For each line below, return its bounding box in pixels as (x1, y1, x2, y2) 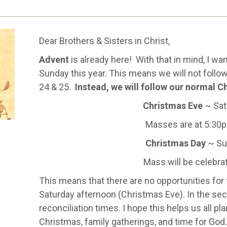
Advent (39, 54, 71, 65)
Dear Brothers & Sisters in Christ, (39, 35, 170, 46)
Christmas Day (145, 138, 208, 148)
